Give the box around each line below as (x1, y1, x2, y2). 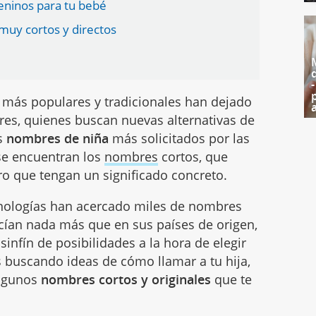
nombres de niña (6, 130, 109, 147)
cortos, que (158, 148, 229, 165)
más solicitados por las (109, 130, 250, 147)
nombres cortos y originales (41, 271, 212, 288)
